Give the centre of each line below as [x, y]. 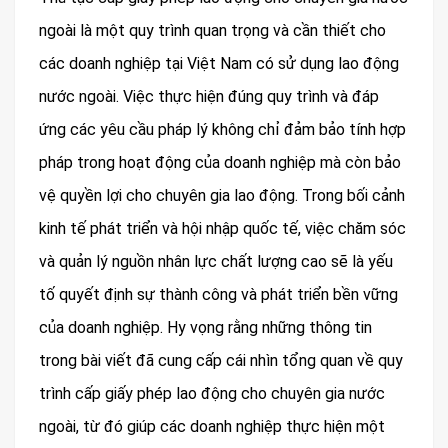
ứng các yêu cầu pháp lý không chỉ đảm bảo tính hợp [222, 130]
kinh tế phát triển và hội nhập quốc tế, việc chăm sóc [222, 229]
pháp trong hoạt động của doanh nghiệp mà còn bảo [220, 163]
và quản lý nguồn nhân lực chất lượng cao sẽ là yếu [216, 262]
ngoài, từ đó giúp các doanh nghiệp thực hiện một [212, 427]
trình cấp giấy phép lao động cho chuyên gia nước [212, 394]
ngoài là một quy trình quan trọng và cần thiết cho [212, 31]
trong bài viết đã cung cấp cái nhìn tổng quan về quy [221, 361]
